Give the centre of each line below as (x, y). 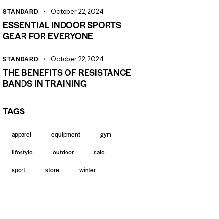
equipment (66, 134)
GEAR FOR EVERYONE (48, 35)
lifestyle (22, 152)
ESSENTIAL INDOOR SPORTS (62, 24)
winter (88, 169)
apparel (22, 134)
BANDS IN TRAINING (45, 83)
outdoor (64, 152)
